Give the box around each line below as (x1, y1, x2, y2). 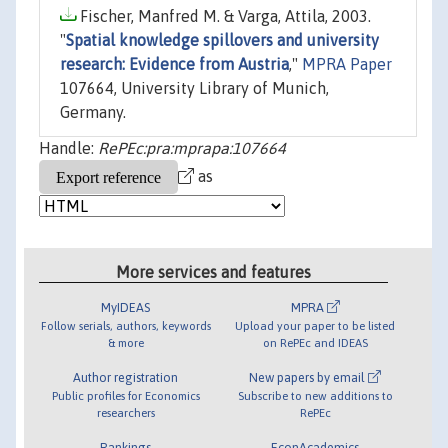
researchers (96, 405, 155, 419)
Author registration (73, 369, 179, 385)
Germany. (60, 103, 126, 122)
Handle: (39, 139, 98, 158)
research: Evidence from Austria (60, 55, 289, 74)
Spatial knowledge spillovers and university (66, 31, 379, 50)
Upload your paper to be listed (235, 318, 396, 332)
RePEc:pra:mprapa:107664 (98, 139, 286, 158)
